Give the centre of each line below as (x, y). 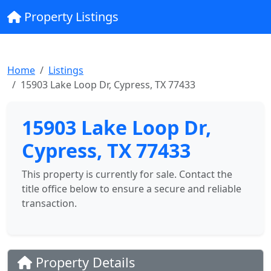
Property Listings (70, 17)
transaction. (49, 203)
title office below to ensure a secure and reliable (132, 189)
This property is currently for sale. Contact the (127, 174)
